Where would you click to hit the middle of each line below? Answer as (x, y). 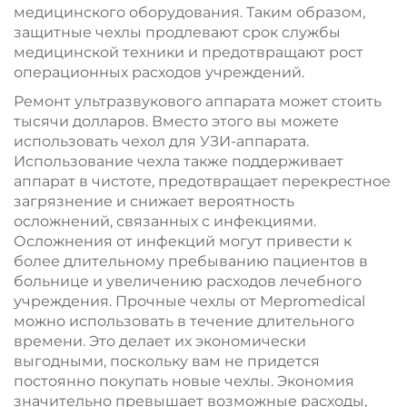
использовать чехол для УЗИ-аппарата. (161, 141)
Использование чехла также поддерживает (179, 161)
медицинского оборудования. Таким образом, (189, 12)
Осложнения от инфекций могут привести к (183, 241)
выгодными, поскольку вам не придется (167, 361)
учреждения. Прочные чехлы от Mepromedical (189, 301)
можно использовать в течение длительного (184, 321)
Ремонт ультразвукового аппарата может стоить (198, 101)
